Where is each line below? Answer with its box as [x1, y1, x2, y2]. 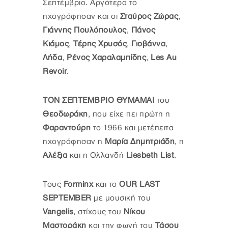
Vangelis [43, 207, 73, 216]
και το [95, 180, 119, 189]
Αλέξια [43, 151, 67, 160]
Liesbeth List [124, 151, 174, 160]
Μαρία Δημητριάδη [102, 137, 175, 146]
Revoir [43, 67, 67, 76]
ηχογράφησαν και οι [43, 12, 120, 21]
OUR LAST [119, 180, 160, 189]
